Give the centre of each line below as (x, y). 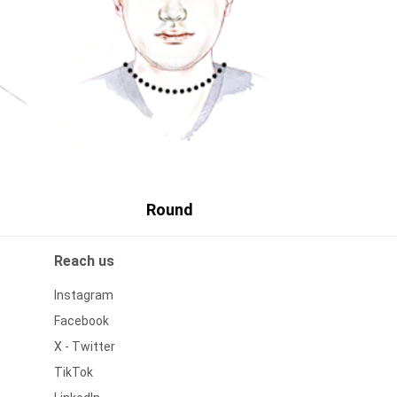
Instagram (84, 296)
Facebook (82, 321)
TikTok (74, 373)
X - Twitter (85, 347)
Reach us (84, 261)
